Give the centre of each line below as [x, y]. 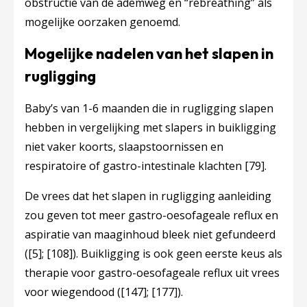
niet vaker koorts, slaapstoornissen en [124, 147]
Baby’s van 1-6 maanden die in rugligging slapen [149, 108]
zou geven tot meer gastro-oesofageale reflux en [151, 215]
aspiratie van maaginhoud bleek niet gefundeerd [150, 234]
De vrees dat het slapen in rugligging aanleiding [148, 196]
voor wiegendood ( [73, 292]
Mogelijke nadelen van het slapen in [149, 53]
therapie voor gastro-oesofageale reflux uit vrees [152, 273]
